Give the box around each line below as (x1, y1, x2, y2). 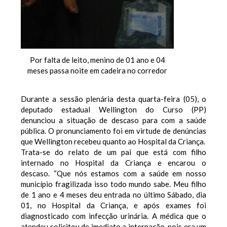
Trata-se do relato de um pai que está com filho (21, 147, 206, 157)
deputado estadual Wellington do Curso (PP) (21, 104, 206, 114)
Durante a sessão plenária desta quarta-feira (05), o (21, 94, 206, 103)
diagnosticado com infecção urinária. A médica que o (21, 211, 206, 220)
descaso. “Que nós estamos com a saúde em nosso (21, 168, 206, 178)
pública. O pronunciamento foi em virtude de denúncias (21, 126, 206, 135)
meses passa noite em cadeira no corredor (27, 65, 167, 75)
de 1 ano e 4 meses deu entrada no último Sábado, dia (21, 190, 206, 199)
